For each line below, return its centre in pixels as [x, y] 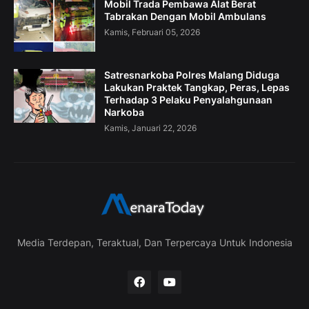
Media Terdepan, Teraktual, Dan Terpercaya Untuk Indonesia [154, 243]
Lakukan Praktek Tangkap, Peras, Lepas [197, 88]
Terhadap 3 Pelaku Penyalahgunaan [188, 100]
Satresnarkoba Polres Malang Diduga [192, 75]
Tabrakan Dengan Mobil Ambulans [185, 17]
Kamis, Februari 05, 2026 [152, 32]
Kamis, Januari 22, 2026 [150, 128]
